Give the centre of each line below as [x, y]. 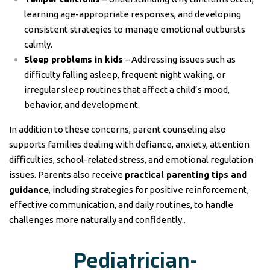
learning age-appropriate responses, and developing [133, 14]
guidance [29, 190]
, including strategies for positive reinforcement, [149, 190]
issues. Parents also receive [67, 174]
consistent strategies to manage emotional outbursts [135, 29]
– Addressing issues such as [179, 59]
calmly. [38, 44]
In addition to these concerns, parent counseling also [118, 129]
